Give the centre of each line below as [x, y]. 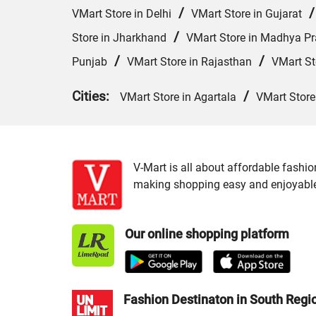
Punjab [90, 62]
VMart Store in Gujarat [247, 14]
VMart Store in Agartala [178, 97]
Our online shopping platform [207, 234]
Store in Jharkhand [119, 38]
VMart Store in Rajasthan [189, 62]
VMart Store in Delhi [122, 14]
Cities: [96, 97]
